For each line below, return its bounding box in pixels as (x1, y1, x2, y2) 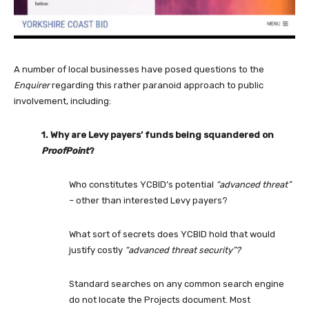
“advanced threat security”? (125, 245, 241, 256)
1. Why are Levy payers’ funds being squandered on (41, 130, 274, 141)
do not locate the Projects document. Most (69, 295, 250, 306)
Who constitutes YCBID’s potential (69, 179, 216, 190)
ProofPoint (41, 146, 89, 157)
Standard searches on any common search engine (69, 279, 284, 290)
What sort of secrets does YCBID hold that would (69, 229, 275, 240)
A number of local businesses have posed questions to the (14, 64, 264, 75)
